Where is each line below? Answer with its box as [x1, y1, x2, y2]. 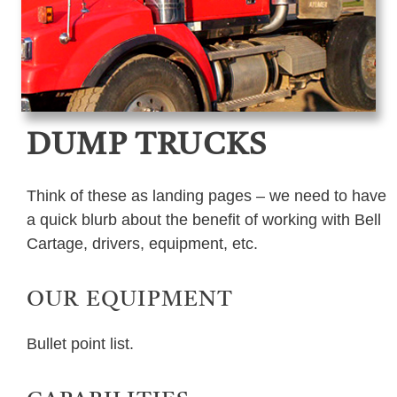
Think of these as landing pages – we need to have [27, 186, 386, 205]
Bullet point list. [27, 335, 134, 354]
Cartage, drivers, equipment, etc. [27, 234, 262, 253]
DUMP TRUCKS [27, 130, 268, 162]
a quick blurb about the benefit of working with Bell [27, 210, 381, 229]
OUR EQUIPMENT [27, 289, 234, 312]
